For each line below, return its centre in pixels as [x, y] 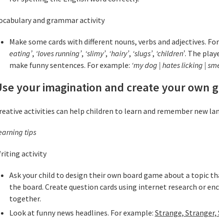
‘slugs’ [142, 53]
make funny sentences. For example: [70, 65]
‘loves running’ [58, 53]
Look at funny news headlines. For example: [82, 212]
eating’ [21, 53]
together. [25, 198]
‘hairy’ [119, 53]
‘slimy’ [95, 53]
